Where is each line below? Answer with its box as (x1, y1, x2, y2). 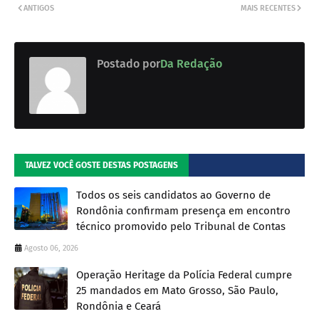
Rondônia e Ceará (76, 300, 161, 313)
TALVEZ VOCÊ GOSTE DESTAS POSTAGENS (25, 160, 178, 171)
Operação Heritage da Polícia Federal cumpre (76, 268, 292, 282)
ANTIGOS (23, 4, 54, 14)
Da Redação (160, 57, 222, 71)
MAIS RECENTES (241, 4, 296, 14)
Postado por (97, 57, 160, 71)
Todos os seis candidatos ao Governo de (76, 189, 271, 202)
